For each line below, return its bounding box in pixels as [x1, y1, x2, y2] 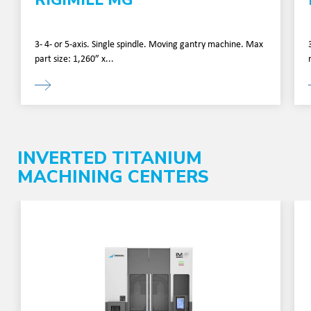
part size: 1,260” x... [35, 51, 114, 65]
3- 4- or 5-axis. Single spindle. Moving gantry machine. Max [35, 36, 263, 50]
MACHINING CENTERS [17, 165, 209, 190]
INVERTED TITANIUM [17, 146, 202, 171]
